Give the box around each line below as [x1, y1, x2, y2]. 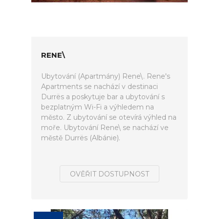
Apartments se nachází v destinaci [41, 82, 158, 91]
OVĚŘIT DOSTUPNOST [70, 170, 149, 178]
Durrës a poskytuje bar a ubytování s [41, 92, 165, 101]
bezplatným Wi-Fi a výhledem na [41, 103, 154, 111]
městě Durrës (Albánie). [41, 133, 120, 142]
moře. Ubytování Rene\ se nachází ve [41, 123, 169, 132]
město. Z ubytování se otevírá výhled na [41, 113, 176, 122]
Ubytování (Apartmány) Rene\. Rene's [41, 72, 170, 81]
